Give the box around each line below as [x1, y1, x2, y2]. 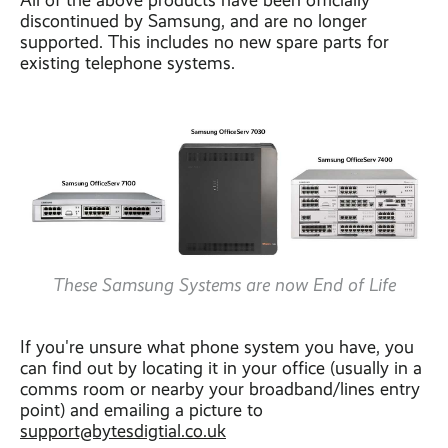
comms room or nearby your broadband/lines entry [20, 379, 420, 399]
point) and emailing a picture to [20, 400, 263, 420]
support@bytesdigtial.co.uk [20, 421, 226, 441]
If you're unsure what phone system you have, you [20, 337, 414, 357]
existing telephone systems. [20, 53, 235, 73]
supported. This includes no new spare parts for [20, 32, 389, 52]
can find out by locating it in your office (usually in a [20, 358, 422, 378]
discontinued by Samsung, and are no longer [20, 11, 367, 31]
